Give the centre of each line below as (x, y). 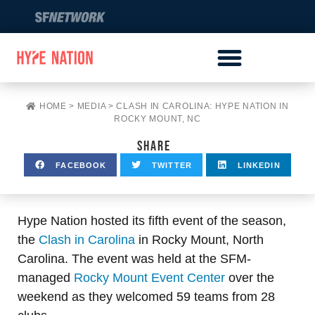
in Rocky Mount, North (199, 240)
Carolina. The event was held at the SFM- (134, 259)
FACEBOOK (81, 165)
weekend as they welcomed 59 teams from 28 (146, 297)
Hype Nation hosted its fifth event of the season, (152, 221)
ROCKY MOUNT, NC (157, 119)
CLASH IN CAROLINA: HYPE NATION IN (202, 106)
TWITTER (172, 165)
